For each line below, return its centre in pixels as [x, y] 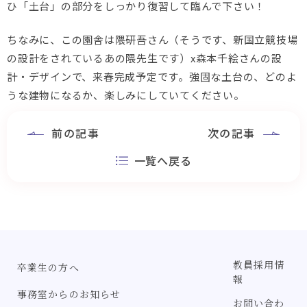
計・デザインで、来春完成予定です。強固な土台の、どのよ [152, 76]
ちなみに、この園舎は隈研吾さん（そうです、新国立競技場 [152, 39]
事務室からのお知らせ [69, 294]
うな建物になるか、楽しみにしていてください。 [126, 95]
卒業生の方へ [48, 267]
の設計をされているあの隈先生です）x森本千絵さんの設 [145, 58]
